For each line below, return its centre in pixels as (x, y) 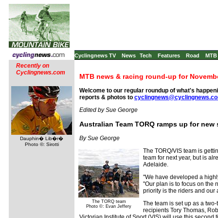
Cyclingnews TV (95, 55)
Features (169, 55)
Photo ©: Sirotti (42, 144)
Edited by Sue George (109, 110)
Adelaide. (156, 164)
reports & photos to (107, 97)
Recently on (33, 66)
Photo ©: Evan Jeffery (109, 206)
